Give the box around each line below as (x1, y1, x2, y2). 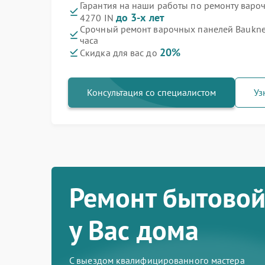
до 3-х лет (115, 11, 164, 24)
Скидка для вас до (80, 47, 160, 59)
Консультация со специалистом (87, 86, 216, 98)
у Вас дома (69, 212, 199, 248)
